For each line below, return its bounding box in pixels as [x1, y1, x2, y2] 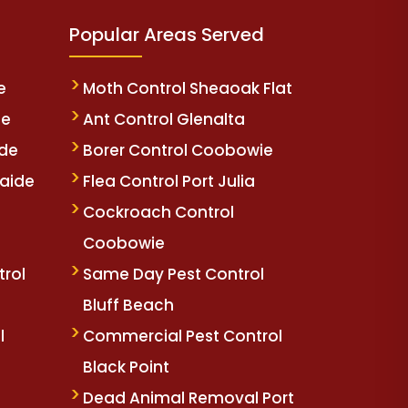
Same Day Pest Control [83, 263, 264, 286]
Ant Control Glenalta [83, 108, 245, 131]
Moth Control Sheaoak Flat [83, 77, 292, 100]
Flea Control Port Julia [83, 170, 255, 193]
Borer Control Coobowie [83, 139, 273, 162]
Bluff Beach [83, 294, 174, 317]
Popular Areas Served [69, 22, 264, 48]
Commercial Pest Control [83, 325, 282, 348]
